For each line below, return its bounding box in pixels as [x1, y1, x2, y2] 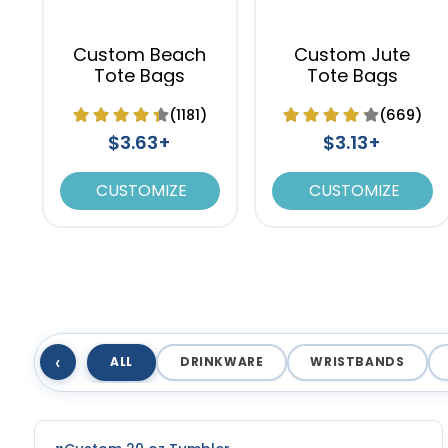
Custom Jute [294, 41, 411, 67]
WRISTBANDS [310, 353, 405, 371]
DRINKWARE [179, 353, 264, 371]
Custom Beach [73, 41, 207, 67]
